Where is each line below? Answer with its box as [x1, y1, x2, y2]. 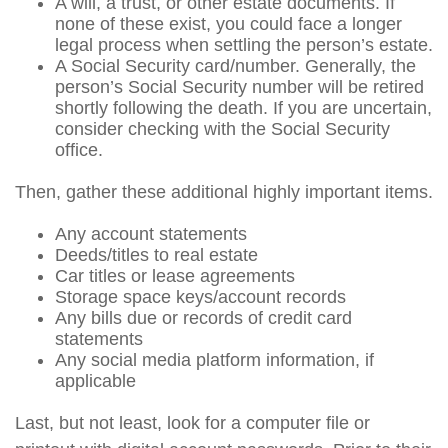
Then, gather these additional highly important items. [15, 182, 433, 202]
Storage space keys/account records [55, 287, 346, 307]
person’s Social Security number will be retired [55, 77, 424, 97]
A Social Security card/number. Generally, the [55, 56, 416, 76]
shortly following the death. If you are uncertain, [55, 98, 432, 118]
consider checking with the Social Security [55, 119, 390, 139]
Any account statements [55, 224, 247, 244]
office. [55, 140, 103, 160]
